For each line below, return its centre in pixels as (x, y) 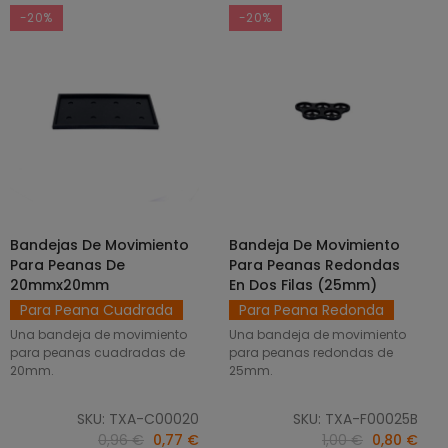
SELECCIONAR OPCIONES (110, 244)
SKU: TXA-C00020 (138, 418)
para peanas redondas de (311, 352)
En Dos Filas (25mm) (303, 284)
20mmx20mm (59, 284)
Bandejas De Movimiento (99, 244)
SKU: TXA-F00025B (355, 418)
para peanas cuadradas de (97, 352)
